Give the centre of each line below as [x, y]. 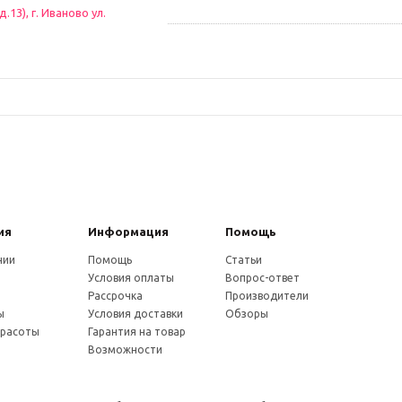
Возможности [126, 350]
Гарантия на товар [137, 332]
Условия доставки [136, 314]
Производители [267, 296]
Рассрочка [116, 296]
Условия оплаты [131, 278]
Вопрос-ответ [262, 278]
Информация [129, 232]
